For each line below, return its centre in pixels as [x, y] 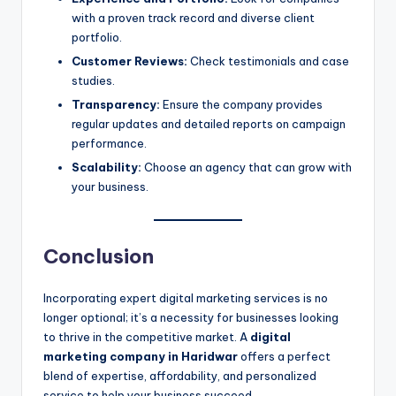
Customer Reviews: [129, 61]
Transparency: [116, 104]
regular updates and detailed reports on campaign [209, 123]
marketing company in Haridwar [141, 357]
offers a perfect [284, 357]
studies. [93, 80]
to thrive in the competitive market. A [147, 337]
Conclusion [99, 257]
